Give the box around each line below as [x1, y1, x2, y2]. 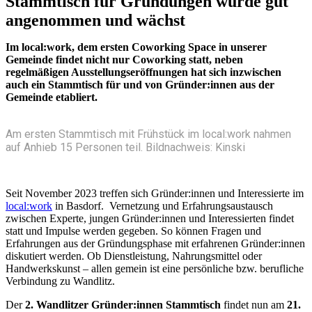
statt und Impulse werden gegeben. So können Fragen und [6, 225, 261, 237]
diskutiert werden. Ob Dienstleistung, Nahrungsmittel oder [6, 250, 262, 263]
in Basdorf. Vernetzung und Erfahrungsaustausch [52, 200, 273, 212]
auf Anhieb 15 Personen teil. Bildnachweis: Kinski [6, 141, 245, 155]
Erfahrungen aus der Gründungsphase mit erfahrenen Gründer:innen [6, 237, 305, 250]
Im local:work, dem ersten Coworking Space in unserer [6, 41, 267, 54]
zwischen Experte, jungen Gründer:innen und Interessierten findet [6, 212, 294, 225]
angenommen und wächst [6, 11, 185, 30]
